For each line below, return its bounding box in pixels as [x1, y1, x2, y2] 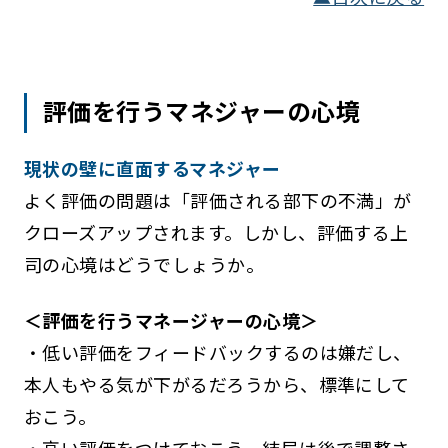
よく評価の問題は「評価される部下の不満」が [23, 187, 412, 214]
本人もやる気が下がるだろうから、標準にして [23, 371, 410, 398]
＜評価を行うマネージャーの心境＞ [23, 307, 319, 334]
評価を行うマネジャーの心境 [43, 93, 361, 129]
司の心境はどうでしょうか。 [23, 251, 265, 278]
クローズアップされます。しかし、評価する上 [23, 219, 409, 246]
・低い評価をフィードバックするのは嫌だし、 [23, 339, 412, 366]
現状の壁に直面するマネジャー [23, 155, 281, 182]
